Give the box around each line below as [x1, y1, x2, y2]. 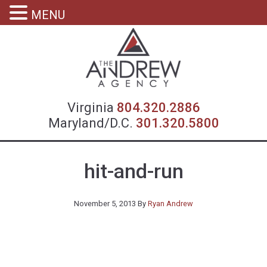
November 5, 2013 [74, 199, 136, 208]
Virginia [67, 100, 117, 115]
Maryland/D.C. [48, 116, 133, 131]
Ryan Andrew [148, 199, 193, 208]
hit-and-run [83, 160, 184, 183]
